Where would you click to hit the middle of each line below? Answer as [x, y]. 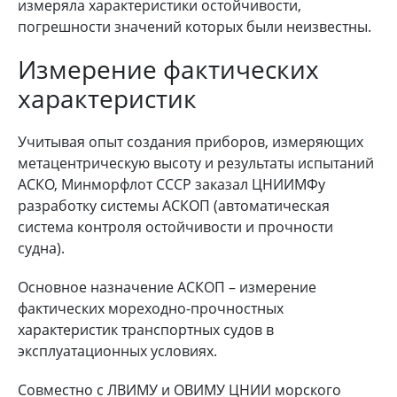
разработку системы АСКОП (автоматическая [174, 205]
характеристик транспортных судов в [146, 329]
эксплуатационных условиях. [117, 350]
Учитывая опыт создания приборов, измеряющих [191, 141]
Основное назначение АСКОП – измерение [167, 287]
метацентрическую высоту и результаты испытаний [196, 163]
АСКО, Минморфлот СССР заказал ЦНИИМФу [171, 184]
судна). [41, 248]
